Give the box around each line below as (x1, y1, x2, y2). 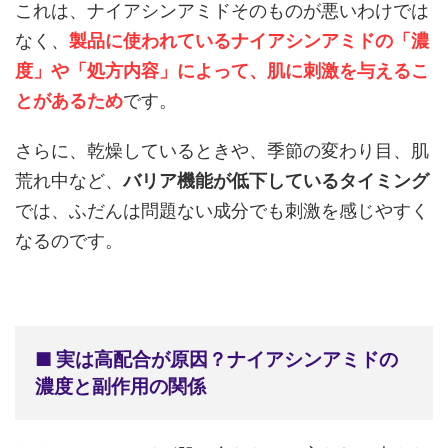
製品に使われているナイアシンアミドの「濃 (69, 30, 429, 52)
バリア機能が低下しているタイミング (123, 170, 429, 192)
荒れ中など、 (15, 170, 123, 192)
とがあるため (15, 90, 123, 112)
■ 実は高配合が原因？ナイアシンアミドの (35, 348, 398, 372)
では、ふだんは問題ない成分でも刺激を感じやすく (15, 200, 429, 222)
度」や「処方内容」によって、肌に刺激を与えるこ (15, 60, 429, 82)
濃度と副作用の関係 (35, 375, 206, 399)
